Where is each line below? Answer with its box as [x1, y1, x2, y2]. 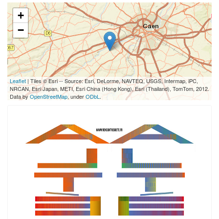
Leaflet [10, 77, 26, 85]
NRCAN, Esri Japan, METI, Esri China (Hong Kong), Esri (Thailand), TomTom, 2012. [10, 85, 209, 92]
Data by [10, 92, 30, 100]
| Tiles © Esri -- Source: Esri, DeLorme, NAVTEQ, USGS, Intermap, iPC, [26, 77, 198, 85]
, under [67, 92, 86, 100]
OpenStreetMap [30, 92, 67, 100]
